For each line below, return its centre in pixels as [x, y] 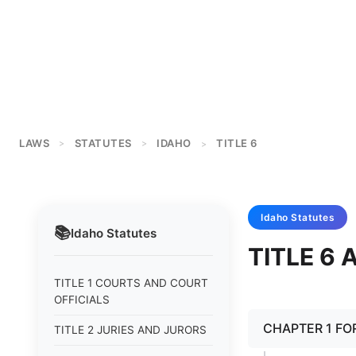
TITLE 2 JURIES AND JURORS [130, 330]
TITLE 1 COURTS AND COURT [131, 283]
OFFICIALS [82, 300]
